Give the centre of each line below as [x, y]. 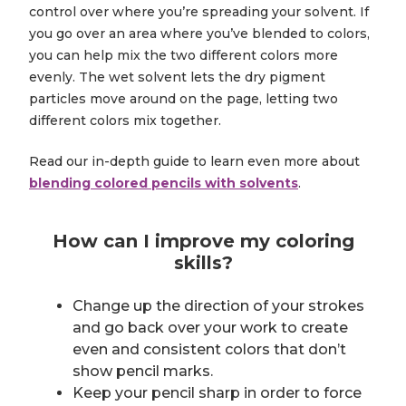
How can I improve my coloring [203, 242]
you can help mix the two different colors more [184, 56]
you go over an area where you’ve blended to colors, [199, 34]
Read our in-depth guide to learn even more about [194, 162]
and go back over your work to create [210, 328]
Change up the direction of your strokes [218, 306]
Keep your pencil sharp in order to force [217, 393]
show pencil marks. [143, 372]
